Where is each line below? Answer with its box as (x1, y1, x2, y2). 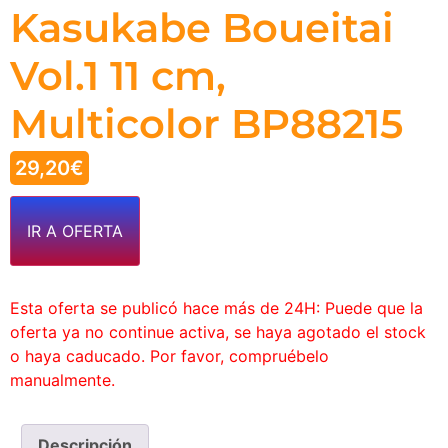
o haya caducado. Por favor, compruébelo (10, 346, 329, 366)
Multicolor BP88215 (10, 99, 403, 148)
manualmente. (10, 370, 115, 390)
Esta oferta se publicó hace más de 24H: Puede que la (10, 298, 423, 318)
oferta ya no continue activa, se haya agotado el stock (10, 322, 426, 342)
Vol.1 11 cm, (10, 51, 226, 100)
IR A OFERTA (27, 221, 123, 241)
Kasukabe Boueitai (10, 3, 394, 52)
